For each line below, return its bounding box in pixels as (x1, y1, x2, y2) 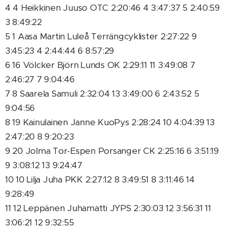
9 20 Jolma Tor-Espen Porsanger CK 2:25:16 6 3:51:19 (5, 145, 219, 156)
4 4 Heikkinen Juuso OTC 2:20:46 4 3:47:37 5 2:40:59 (5, 2, 220, 13)
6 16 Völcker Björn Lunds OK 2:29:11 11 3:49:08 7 (5, 59, 195, 71)
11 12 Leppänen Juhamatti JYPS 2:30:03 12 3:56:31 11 (5, 202, 211, 214)
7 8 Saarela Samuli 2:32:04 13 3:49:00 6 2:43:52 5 (5, 88, 199, 99)
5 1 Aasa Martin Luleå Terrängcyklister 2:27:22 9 (5, 31, 197, 42)
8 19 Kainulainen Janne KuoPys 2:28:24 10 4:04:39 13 (5, 117, 215, 128)
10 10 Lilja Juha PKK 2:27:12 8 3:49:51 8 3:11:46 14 (5, 174, 195, 185)
